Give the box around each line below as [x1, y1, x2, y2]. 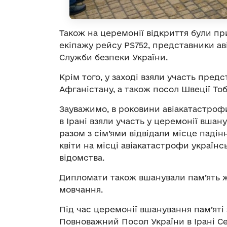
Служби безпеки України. [59, 52, 168, 62]
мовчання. [59, 184, 103, 194]
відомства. [59, 153, 104, 162]
